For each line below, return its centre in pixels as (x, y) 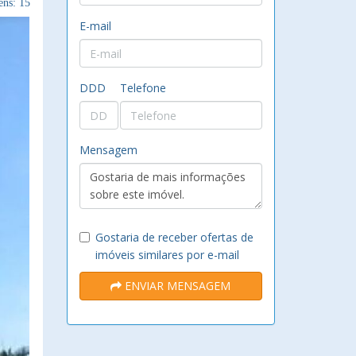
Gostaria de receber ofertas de (174, 237)
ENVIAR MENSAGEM (176, 286)
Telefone (143, 88)
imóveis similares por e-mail (167, 255)
